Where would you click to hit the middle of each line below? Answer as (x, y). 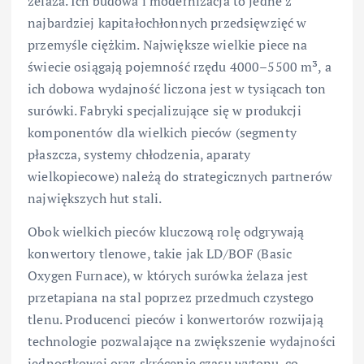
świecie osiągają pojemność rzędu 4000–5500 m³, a (180, 67)
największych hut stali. (95, 199)
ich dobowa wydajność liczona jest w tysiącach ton (177, 89)
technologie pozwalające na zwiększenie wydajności (182, 342)
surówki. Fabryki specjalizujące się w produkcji (165, 111)
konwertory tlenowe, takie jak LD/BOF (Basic (160, 254)
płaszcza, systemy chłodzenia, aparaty (139, 155)
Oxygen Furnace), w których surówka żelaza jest (168, 276)
